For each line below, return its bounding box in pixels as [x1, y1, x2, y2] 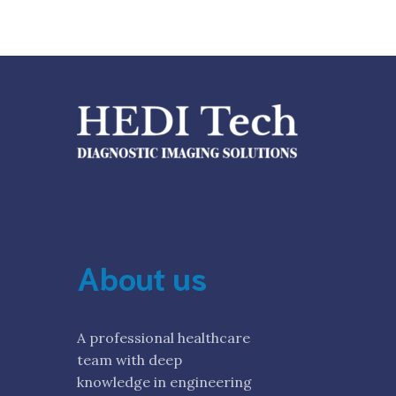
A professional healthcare [77, 329, 250, 346]
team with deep [77, 351, 182, 369]
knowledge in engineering [77, 373, 252, 391]
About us [77, 255, 207, 297]
